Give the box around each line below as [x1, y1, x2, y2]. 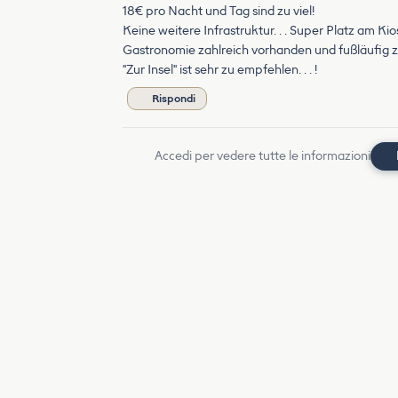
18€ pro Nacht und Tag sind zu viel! [123, 4, 314, 19]
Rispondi [152, 92, 195, 105]
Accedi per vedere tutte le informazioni [155, 148, 370, 163]
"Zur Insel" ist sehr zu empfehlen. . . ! [123, 62, 317, 77]
